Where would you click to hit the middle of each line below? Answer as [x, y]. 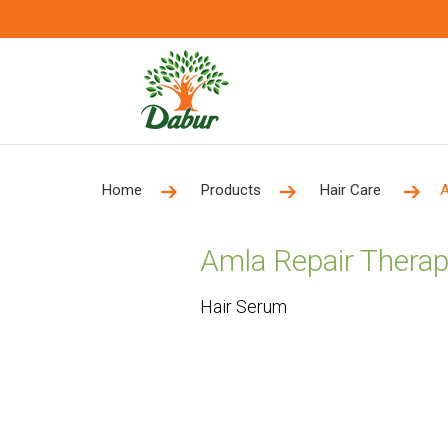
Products [231, 190]
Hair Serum [243, 306]
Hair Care [352, 190]
